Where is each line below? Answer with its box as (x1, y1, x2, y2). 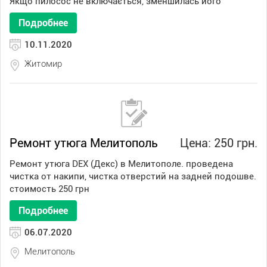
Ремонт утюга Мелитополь (10, 136, 158, 150)
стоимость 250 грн (10, 184, 89, 194)
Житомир (24, 58, 62, 69)
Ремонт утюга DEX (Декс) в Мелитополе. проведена (10, 159, 233, 169)
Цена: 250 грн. (180, 136, 257, 150)
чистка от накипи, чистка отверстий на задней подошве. (10, 171, 256, 182)
